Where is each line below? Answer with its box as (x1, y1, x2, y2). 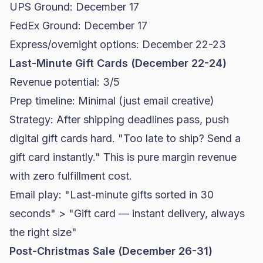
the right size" (9, 226, 77, 238)
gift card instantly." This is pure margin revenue (9, 151, 237, 163)
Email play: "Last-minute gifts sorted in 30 (9, 188, 214, 201)
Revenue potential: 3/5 (9, 76, 120, 88)
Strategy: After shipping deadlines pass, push (9, 113, 229, 126)
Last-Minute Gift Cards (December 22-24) (9, 57, 227, 69)
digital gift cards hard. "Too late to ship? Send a (9, 132, 241, 144)
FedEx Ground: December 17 (9, 19, 147, 32)
